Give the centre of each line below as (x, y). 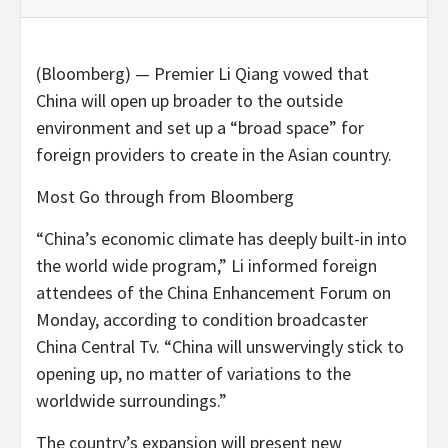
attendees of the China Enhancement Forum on (213, 292)
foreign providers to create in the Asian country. (214, 154)
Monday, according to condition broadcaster (202, 319)
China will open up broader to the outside (189, 100)
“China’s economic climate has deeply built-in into (221, 238)
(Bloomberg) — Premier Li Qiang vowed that (202, 73)
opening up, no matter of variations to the (193, 373)
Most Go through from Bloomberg (165, 196)
